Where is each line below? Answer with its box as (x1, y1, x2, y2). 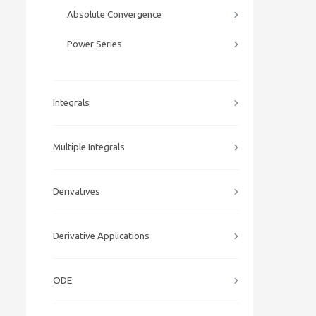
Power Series (67, 39, 122, 49)
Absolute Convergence (67, 9, 162, 20)
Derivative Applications (53, 231, 150, 241)
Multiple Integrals (53, 142, 125, 152)
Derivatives (53, 186, 100, 197)
